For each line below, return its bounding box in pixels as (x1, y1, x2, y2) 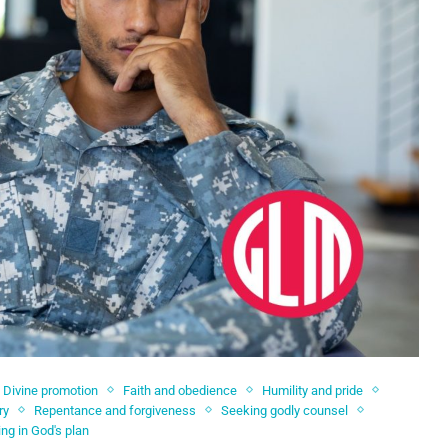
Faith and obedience (123, 382, 238, 398)
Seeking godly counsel (221, 402, 349, 418)
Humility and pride (262, 382, 364, 398)
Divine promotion (3, 382, 99, 398)
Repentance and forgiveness (34, 402, 197, 418)
